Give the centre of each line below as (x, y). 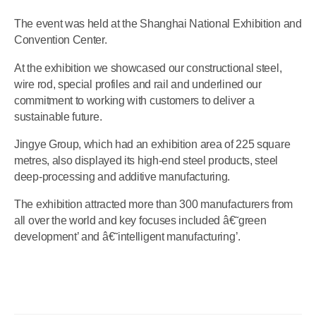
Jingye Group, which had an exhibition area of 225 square (152, 144)
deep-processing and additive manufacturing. (122, 176)
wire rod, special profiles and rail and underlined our (138, 84)
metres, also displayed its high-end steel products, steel (146, 160)
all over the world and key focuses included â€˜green (140, 220)
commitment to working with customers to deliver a (134, 100)
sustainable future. (58, 116)
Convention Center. (61, 40)
